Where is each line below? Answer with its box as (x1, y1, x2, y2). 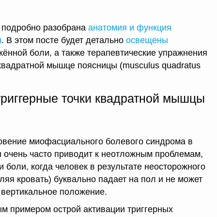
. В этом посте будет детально (1, 35, 126, 45)
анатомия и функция (88, 22, 171, 32)
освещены (126, 35, 168, 45)
